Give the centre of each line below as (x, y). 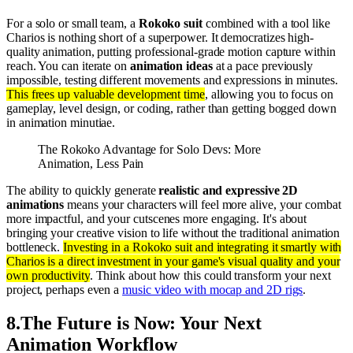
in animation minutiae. (61, 122)
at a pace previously (263, 65)
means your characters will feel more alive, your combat (203, 204)
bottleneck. (35, 247)
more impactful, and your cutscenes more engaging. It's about (157, 218)
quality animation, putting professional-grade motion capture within (171, 51)
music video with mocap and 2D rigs (213, 289)
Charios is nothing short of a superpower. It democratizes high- (160, 37)
